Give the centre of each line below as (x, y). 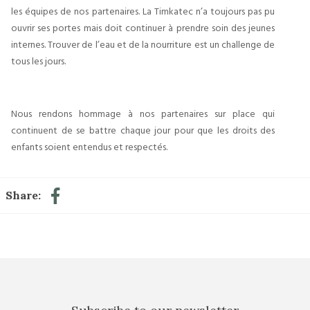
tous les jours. (38, 61)
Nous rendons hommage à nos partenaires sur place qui (143, 113)
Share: (23, 195)
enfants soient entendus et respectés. (89, 146)
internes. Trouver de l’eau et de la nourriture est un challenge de (143, 44)
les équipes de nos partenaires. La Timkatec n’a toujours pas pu (143, 11)
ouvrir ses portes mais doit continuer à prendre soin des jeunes (143, 27)
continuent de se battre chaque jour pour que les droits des (143, 130)
